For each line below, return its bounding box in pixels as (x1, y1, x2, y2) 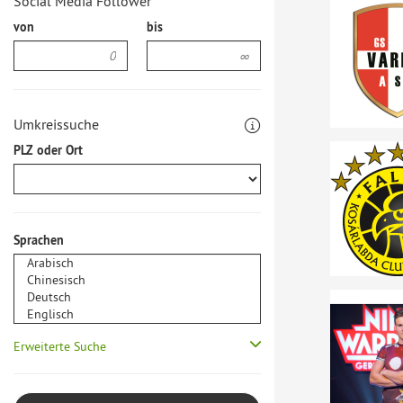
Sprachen (13, 232, 64, 248)
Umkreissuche (13, 115, 99, 133)
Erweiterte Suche (13, 338, 106, 354)
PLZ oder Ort (13, 142, 83, 158)
